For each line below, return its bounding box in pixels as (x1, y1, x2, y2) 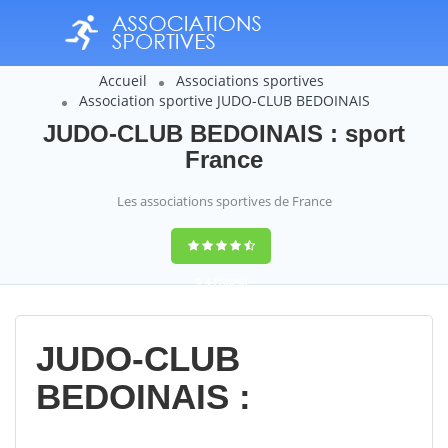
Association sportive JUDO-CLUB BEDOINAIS (78, 91, 370, 110)
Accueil (99, 71, 147, 90)
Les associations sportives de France (116, 192, 332, 210)
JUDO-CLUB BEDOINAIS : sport (43, 120, 405, 147)
